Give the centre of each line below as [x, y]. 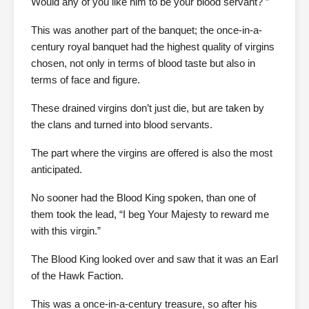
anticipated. [57, 169]
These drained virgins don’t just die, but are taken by [148, 108]
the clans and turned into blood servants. [122, 124]
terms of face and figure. [86, 80]
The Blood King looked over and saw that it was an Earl [154, 259]
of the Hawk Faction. [77, 276]
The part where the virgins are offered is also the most [152, 153]
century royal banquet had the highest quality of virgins [153, 47]
